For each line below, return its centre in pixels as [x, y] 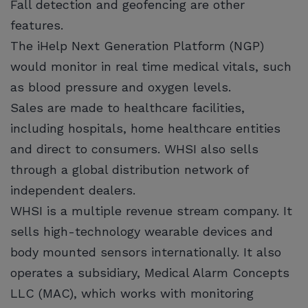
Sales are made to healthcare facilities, [128, 107]
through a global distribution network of [129, 169]
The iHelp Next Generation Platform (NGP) [137, 45]
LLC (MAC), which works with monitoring [132, 293]
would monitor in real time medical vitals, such [151, 66]
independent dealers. [73, 190]
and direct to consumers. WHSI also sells [134, 148]
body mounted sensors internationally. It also [146, 252]
